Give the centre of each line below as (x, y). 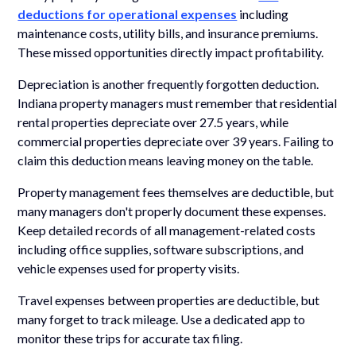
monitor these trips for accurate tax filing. (130, 338)
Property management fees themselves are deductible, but (176, 192)
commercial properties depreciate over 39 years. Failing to (176, 141)
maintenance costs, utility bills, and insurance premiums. (168, 33)
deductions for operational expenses (128, 14)
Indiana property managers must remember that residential (178, 103)
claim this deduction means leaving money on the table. (166, 160)
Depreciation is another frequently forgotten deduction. (168, 83)
